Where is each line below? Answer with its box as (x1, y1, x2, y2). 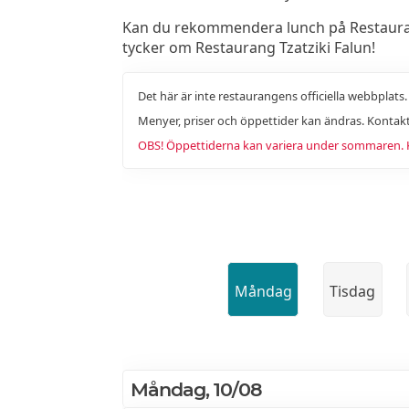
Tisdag (330, 280, 376, 301)
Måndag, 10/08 (131, 377, 263, 401)
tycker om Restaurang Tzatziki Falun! (122, 37, 376, 58)
